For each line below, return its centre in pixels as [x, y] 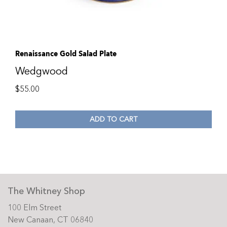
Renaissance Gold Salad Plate [66, 54]
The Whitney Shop [46, 191]
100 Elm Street [34, 208]
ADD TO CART [113, 119]
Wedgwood [42, 71]
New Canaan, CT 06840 [50, 220]
